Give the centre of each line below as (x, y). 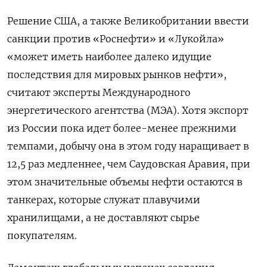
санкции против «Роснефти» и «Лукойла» (116, 39)
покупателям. (42, 236)
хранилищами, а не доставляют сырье (103, 218)
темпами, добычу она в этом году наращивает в (128, 146)
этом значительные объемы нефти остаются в (125, 182)
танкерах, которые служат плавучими (104, 200)
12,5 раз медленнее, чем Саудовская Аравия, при (129, 164)
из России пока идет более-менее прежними (122, 128)
